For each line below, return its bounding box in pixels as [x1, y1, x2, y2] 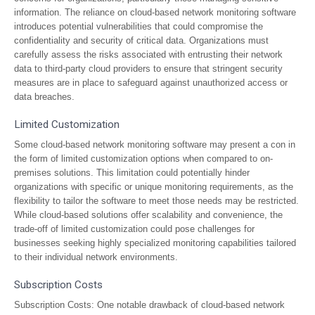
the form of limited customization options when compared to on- [14, 153, 273, 164]
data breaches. [14, 91, 75, 102]
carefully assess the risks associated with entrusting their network [14, 49, 283, 60]
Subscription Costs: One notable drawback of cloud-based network [14, 300, 285, 310]
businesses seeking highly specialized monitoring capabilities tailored [14, 238, 296, 248]
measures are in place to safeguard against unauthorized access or [14, 77, 288, 88]
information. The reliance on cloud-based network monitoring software [14, 7, 296, 18]
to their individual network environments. [14, 252, 178, 262]
